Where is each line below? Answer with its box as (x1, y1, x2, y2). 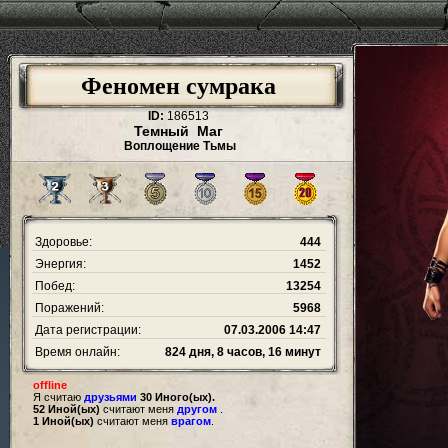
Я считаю (33, 391, 84, 403)
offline (33, 379, 67, 391)
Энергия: (32, 257, 86, 271)
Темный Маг (133, 123, 223, 139)
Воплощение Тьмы (120, 139, 236, 153)
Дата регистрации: (32, 323, 141, 337)
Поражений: (32, 301, 104, 315)
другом (177, 403, 217, 415)
